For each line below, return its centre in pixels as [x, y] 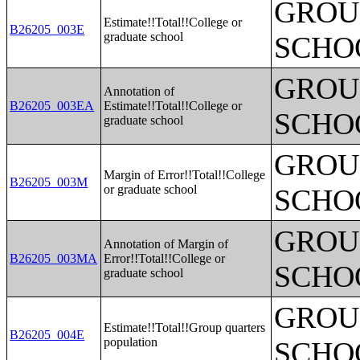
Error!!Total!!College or [165, 258]
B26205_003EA [52, 106]
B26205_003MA [54, 258]
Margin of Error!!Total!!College [185, 175]
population [131, 342]
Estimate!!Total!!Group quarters [185, 327]
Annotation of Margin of [166, 244]
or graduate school [151, 189]
